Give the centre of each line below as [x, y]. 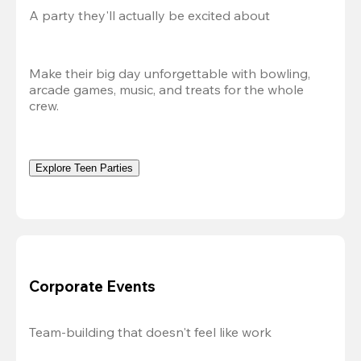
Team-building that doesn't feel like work [150, 332]
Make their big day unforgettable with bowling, [170, 74]
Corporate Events [92, 286]
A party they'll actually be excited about [149, 16]
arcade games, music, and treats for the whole [166, 90]
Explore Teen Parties [84, 168]
